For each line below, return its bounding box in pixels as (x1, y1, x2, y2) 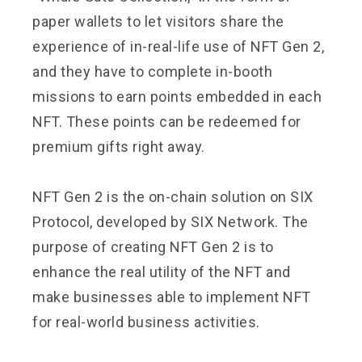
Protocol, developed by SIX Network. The (32, 213, 309, 230)
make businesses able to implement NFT (32, 288, 311, 305)
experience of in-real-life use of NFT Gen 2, (32, 37, 324, 55)
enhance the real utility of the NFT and (32, 263, 291, 280)
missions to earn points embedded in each (32, 87, 322, 105)
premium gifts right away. (32, 137, 205, 155)
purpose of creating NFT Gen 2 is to (32, 238, 274, 255)
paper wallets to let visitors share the (32, 12, 284, 30)
